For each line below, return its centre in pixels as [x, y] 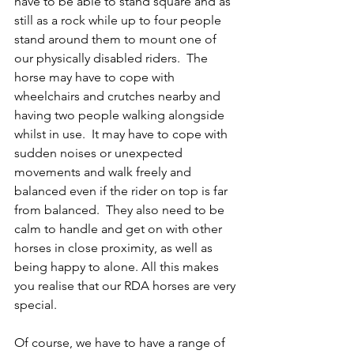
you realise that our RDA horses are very [126, 286]
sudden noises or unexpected [100, 153]
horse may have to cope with [96, 77]
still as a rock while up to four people [119, 20]
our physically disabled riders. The [113, 58]
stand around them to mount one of [117, 39]
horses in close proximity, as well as [115, 248]
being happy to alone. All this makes [118, 267]
